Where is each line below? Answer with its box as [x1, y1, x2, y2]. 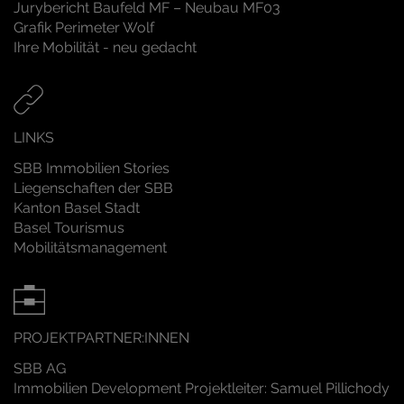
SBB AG [14, 360, 66, 378]
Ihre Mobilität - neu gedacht [14, 39, 197, 57]
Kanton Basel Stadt [14, 199, 140, 217]
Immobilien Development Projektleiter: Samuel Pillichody [14, 380, 390, 398]
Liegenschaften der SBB [14, 179, 173, 197]
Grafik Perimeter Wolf [14, 19, 154, 37]
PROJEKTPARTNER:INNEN [14, 329, 189, 347]
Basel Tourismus [14, 219, 124, 237]
